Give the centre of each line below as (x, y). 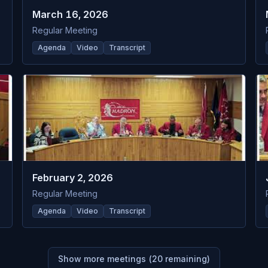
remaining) (186, 259)
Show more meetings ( (105, 259)
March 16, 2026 (71, 14)
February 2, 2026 (73, 178)
